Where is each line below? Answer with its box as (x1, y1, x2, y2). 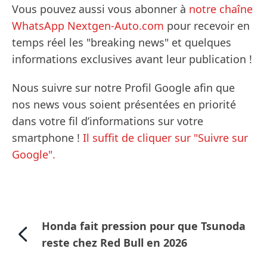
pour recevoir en (164, 18, 250, 33)
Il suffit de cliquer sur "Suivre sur (83, 131, 248, 145)
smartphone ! (12, 131, 83, 145)
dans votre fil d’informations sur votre (12, 114, 203, 129)
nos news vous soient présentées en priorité (12, 97, 236, 112)
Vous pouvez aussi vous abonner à (12, 2, 189, 17)
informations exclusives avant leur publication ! (12, 52, 252, 67)
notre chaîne (189, 2, 253, 17)
